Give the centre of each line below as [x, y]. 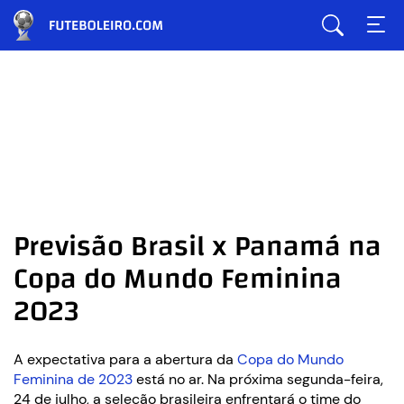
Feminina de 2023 [73, 379]
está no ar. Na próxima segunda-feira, [258, 379]
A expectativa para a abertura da [125, 359]
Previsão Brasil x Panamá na [197, 247]
